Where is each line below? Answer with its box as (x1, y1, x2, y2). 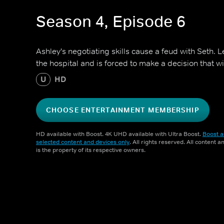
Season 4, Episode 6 (36, 11, 185, 32)
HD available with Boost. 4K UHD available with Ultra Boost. (36, 130, 202, 138)
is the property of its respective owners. (36, 146, 145, 154)
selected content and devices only (36, 138, 129, 146)
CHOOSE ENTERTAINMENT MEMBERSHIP (46, 105, 199, 114)
